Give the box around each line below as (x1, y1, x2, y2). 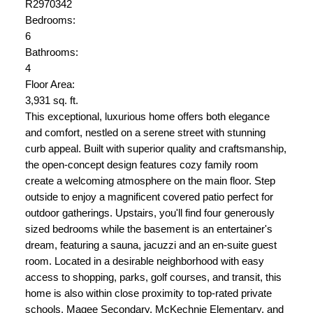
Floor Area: (24, 78, 75, 90)
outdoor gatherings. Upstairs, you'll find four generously (24, 207, 275, 219)
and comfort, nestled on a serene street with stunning (24, 126, 265, 138)
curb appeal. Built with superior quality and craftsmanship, (24, 143, 286, 154)
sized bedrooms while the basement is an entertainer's (24, 223, 272, 235)
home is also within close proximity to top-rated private (24, 287, 272, 299)
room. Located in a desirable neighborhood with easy (24, 255, 264, 267)
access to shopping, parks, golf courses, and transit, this (24, 271, 282, 283)
